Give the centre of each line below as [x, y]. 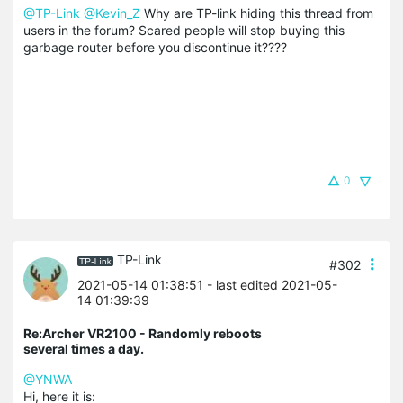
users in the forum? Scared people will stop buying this [184, 30]
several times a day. [84, 348]
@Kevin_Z [112, 13]
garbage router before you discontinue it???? [155, 47]
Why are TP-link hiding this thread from [257, 13]
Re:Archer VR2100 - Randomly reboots [143, 333]
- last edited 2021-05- [270, 284]
